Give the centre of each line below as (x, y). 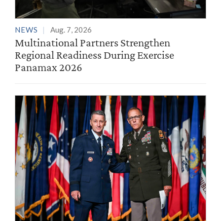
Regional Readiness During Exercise (94, 55)
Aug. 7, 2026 (71, 30)
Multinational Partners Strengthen (92, 43)
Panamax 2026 (49, 67)
